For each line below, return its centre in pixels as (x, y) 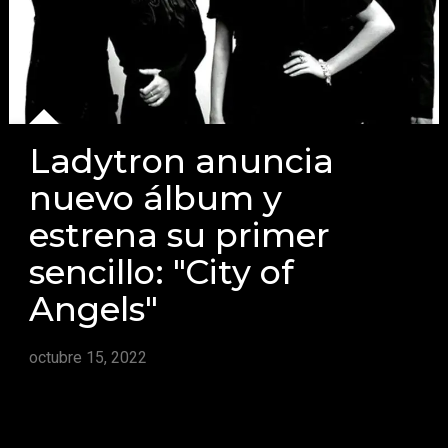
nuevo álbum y (156, 197)
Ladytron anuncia (182, 160)
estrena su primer (180, 234)
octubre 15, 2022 (88, 357)
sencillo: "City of (162, 271)
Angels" (94, 308)
